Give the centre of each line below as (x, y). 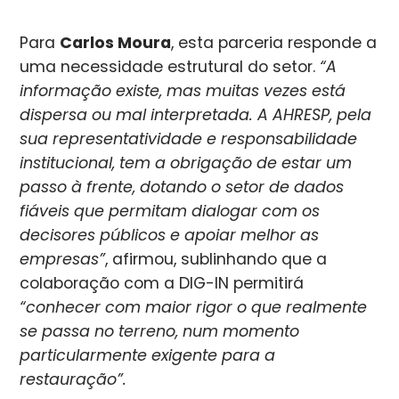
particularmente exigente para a (148, 356)
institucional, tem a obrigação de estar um (186, 163)
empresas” (63, 260)
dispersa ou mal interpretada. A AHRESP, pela (196, 115)
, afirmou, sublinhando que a (216, 260)
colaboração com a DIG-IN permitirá (162, 284)
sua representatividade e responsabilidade (189, 139)
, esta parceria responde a (274, 43)
